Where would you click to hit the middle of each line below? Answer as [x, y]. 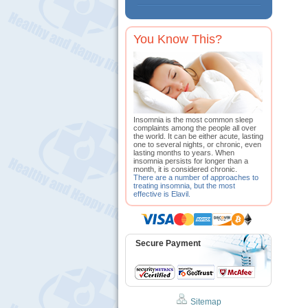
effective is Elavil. [162, 194]
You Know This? [178, 39]
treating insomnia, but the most [184, 186]
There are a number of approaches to [196, 177]
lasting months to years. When [184, 153]
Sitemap [206, 302]
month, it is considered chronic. [185, 169]
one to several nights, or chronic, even [197, 144]
